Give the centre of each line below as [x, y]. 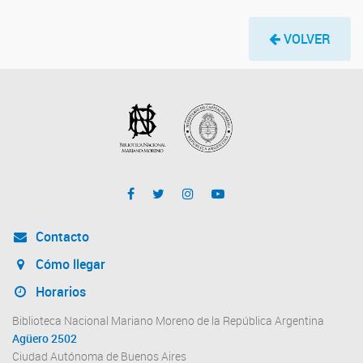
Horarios [59, 291]
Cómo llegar [68, 264]
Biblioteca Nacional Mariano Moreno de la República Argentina [168, 320]
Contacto [60, 236]
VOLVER [307, 39]
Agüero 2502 [45, 338]
